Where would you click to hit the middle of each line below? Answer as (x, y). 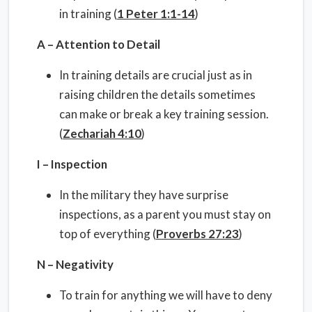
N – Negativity (75, 264)
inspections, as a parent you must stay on (165, 214)
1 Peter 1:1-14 (156, 14)
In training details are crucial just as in (156, 75)
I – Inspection (72, 164)
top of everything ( (108, 234)
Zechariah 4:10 (102, 133)
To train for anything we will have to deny (166, 295)
